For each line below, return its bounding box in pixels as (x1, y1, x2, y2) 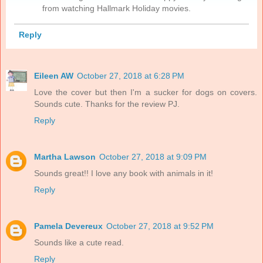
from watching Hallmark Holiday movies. (42, 3, 191, 13)
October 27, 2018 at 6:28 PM (77, 70, 184, 80)
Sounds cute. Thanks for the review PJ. (34, 99, 180, 109)
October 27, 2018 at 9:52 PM (106, 221, 214, 231)
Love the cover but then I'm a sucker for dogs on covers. (34, 87, 257, 97)
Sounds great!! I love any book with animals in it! (34, 168, 213, 178)
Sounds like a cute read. (34, 237, 124, 247)
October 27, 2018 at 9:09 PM (99, 151, 207, 161)
